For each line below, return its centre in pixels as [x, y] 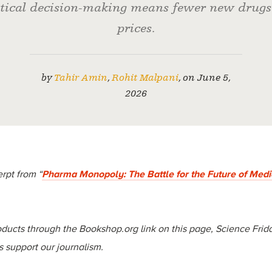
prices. [136, 28]
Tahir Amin [81, 78]
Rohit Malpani [145, 78]
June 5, [214, 78]
